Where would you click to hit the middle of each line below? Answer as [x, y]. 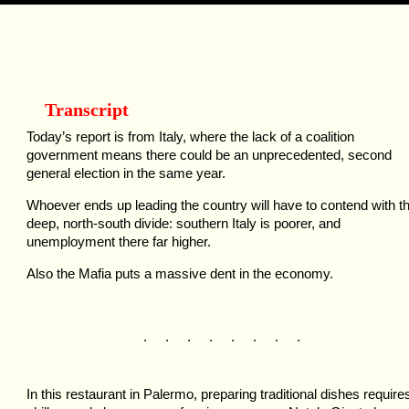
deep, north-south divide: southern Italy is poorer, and [184, 223]
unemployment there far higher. [119, 241]
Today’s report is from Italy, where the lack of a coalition [190, 136]
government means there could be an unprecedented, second [209, 155]
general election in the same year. [126, 173]
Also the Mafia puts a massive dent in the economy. [180, 273]
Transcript [87, 110]
